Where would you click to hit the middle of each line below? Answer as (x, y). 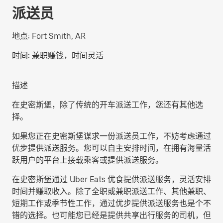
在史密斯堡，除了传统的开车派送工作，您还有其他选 (108, 105)
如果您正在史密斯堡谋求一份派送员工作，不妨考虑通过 (111, 136)
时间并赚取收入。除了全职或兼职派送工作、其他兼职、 (111, 191)
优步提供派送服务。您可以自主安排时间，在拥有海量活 (111, 148)
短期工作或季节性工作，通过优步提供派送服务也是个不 (111, 203)
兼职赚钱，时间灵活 (68, 56)
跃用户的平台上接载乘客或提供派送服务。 (88, 160)
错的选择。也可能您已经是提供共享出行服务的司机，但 (111, 215)
